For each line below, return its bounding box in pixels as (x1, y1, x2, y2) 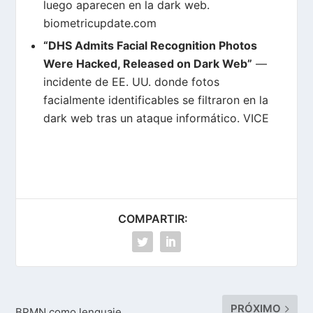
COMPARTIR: (118, 212, 188, 226)
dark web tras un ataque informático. (43, 111, 243, 126)
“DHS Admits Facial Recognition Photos (43, 38, 257, 53)
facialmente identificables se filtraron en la (43, 93, 268, 108)
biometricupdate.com (43, 16, 156, 31)
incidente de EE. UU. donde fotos (43, 75, 219, 89)
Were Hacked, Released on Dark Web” (43, 57, 252, 71)
